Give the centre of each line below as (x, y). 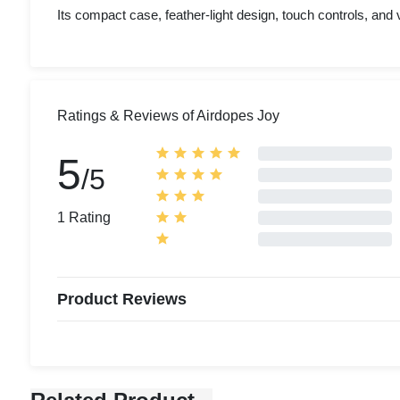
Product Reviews (122, 299)
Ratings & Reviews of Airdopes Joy (168, 116)
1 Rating (84, 218)
